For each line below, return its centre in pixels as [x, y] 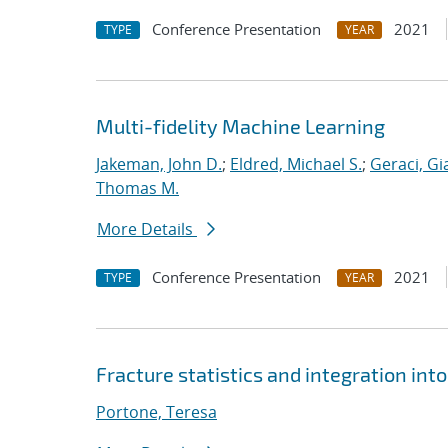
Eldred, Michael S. [296, 164]
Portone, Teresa [156, 412]
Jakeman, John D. [159, 164]
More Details [147, 229]
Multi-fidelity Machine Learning [240, 126]
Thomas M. [137, 188]
